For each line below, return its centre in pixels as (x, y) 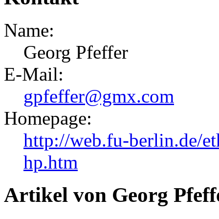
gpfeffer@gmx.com (99, 96)
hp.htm (51, 162)
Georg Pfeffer (76, 52)
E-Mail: (34, 74)
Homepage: (48, 118)
